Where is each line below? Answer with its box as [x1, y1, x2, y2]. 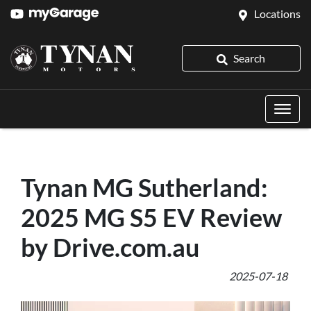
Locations [254, 7, 301, 20]
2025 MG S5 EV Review [21, 202, 282, 233]
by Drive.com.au [21, 232, 199, 262]
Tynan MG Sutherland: [21, 172, 268, 203]
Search [233, 51, 266, 65]
